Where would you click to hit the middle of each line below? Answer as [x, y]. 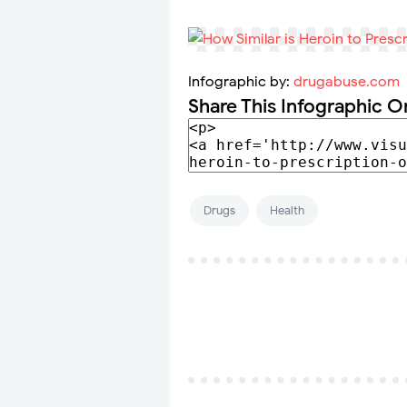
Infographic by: [241, 82]
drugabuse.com [347, 82]
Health [287, 211]
